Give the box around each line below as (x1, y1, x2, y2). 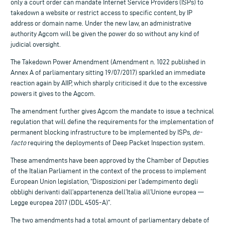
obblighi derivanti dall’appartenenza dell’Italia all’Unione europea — (11, 188, 204, 196)
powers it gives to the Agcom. (11, 90, 95, 98)
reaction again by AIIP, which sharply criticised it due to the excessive (11, 79, 207, 87)
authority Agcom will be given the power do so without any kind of (11, 30, 199, 38)
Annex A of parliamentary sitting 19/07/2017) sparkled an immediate (11, 69, 205, 77)
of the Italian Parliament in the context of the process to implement (11, 167, 206, 175)
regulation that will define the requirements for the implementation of (11, 118, 214, 126)
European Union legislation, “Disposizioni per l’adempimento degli (11, 178, 198, 186)
